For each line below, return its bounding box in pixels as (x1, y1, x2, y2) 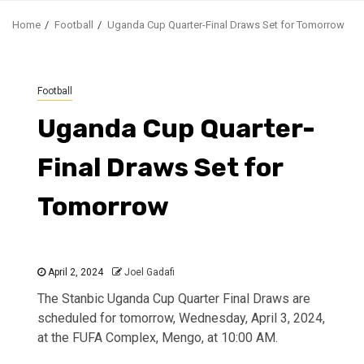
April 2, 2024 (45, 266, 103, 278)
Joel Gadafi (124, 266, 175, 278)
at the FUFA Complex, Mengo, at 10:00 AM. (37, 329, 278, 345)
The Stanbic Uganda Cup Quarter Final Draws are (37, 290, 310, 306)
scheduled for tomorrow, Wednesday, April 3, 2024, (37, 310, 325, 326)
